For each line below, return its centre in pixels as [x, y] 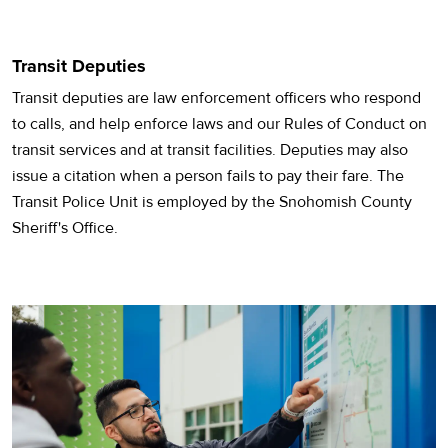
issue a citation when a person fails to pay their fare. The [208, 175]
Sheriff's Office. [65, 227]
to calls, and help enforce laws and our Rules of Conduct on [219, 123]
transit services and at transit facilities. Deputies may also [210, 149]
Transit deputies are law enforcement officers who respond [216, 97]
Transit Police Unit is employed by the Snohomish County [212, 201]
